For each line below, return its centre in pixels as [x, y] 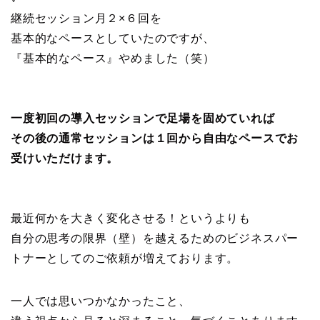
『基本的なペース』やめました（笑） [113, 58]
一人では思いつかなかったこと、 [101, 301]
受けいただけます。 [65, 158]
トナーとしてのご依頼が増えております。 [125, 258]
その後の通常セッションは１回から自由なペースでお [155, 138]
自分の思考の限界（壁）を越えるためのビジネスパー [155, 238]
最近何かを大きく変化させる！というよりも [131, 218]
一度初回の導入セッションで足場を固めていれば [143, 118]
